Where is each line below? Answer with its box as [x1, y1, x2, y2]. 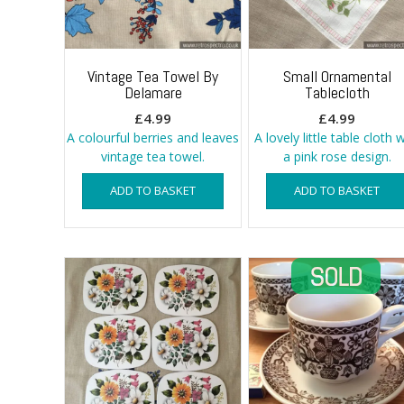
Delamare [124, 81, 182, 103]
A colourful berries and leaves [67, 128, 240, 146]
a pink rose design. [282, 147, 391, 165]
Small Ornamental [282, 65, 391, 87]
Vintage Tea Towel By [87, 65, 219, 87]
